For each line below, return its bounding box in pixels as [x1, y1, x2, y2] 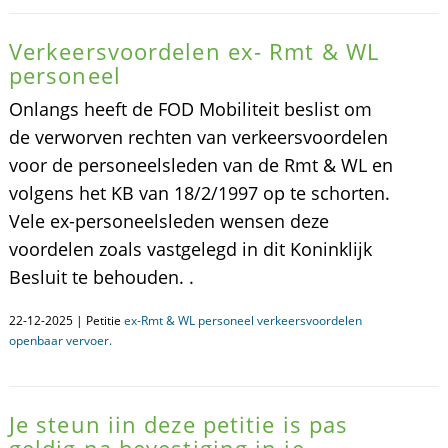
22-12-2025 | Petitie [8, 312, 124, 329]
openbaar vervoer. [8, 332, 112, 349]
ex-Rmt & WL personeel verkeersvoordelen [123, 312, 362, 329]
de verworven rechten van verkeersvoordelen [8, 125, 388, 149]
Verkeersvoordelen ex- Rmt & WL [8, 36, 379, 66]
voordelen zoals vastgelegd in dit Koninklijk [8, 237, 372, 261]
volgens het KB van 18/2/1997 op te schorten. [8, 181, 390, 205]
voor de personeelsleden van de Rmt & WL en [8, 153, 393, 177]
